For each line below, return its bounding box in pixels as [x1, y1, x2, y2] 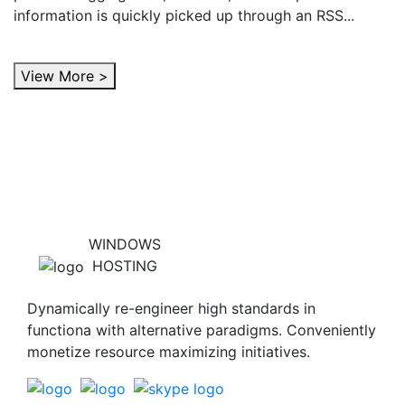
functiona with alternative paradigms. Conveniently [27, 320, 376, 339]
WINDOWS [89, 234, 161, 253]
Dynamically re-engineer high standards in [27, 298, 316, 317]
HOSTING [92, 256, 157, 275]
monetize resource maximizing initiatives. [27, 342, 310, 361]
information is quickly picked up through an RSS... [14, 5, 354, 24]
